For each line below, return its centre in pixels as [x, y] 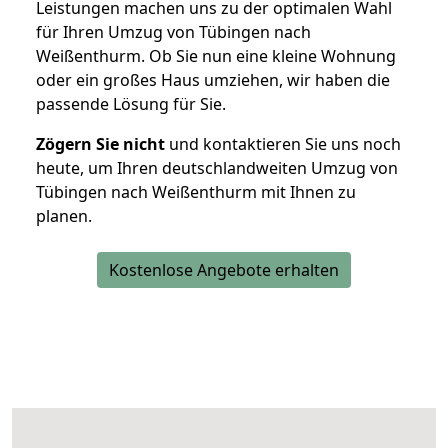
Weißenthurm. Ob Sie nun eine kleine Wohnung [216, 56]
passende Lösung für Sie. [131, 104]
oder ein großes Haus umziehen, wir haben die [213, 80]
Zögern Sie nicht [100, 144]
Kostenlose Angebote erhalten [224, 270]
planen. [64, 216]
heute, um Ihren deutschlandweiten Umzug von [217, 168]
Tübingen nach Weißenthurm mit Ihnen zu [196, 192]
